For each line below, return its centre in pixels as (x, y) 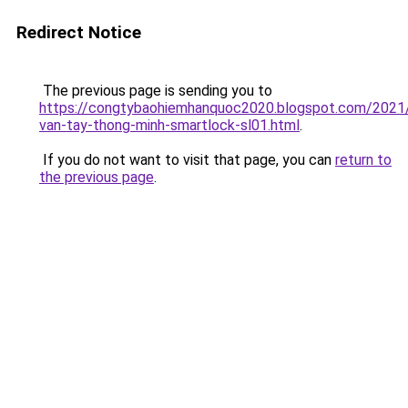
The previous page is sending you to (156, 91)
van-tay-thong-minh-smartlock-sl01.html (169, 125)
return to (363, 160)
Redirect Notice (79, 32)
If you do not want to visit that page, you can (187, 160)
